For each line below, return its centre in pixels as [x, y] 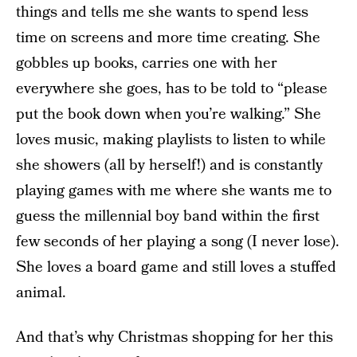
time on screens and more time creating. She [168, 38]
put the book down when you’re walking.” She [169, 114]
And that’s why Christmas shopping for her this [175, 337]
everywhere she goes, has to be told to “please [172, 89]
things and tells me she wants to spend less [162, 12]
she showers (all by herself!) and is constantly [169, 165]
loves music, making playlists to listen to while [171, 140]
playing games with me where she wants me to [174, 191]
